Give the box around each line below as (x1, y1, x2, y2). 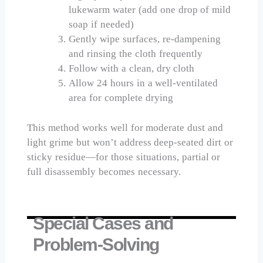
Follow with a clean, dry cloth (69, 63, 195, 75)
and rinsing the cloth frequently (69, 48, 203, 60)
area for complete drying (69, 92, 173, 104)
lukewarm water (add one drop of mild (69, 4, 231, 16)
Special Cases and (33, 214, 173, 234)
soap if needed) (69, 19, 134, 31)
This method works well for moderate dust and (27, 122, 224, 133)
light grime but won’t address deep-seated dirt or (27, 136, 234, 148)
